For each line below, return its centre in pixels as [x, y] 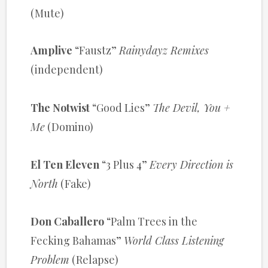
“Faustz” [97, 51]
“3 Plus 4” [125, 165]
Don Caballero [68, 221]
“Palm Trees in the [151, 221]
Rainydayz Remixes [164, 51]
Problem [50, 259]
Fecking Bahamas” [77, 240]
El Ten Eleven [65, 165]
